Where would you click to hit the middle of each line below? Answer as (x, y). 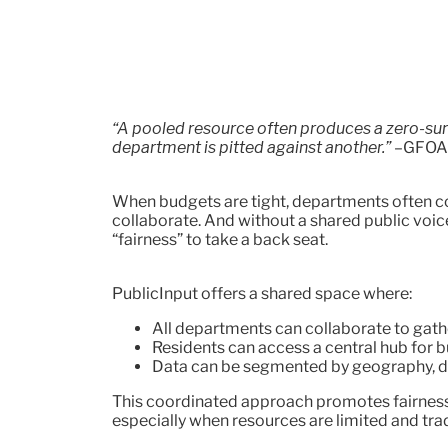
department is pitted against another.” (251, 148)
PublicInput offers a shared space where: (262, 294)
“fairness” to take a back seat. (220, 240)
